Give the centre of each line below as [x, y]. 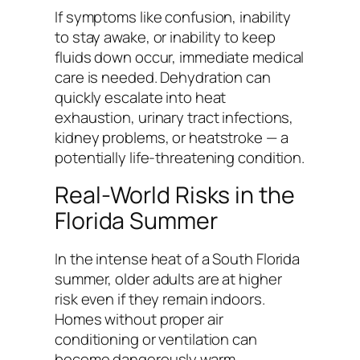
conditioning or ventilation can [156, 339]
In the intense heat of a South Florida [178, 258]
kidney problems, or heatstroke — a [172, 137]
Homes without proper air [139, 319]
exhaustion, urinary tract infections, [174, 117]
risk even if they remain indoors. [160, 299]
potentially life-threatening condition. [180, 157]
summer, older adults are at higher [168, 278]
